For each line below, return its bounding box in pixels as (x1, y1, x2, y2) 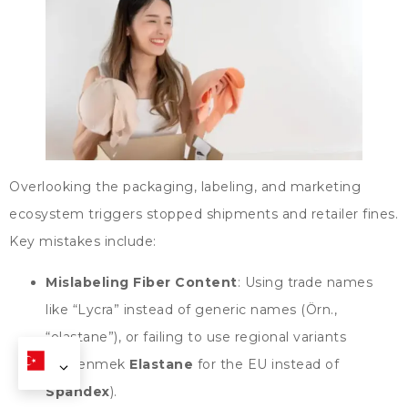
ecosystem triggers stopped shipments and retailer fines (9, 206, 395, 223)
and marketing (260, 178, 361, 196)
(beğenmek (46, 355, 129, 372)
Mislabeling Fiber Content (46, 273, 238, 291)
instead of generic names (123, 301, 297, 318)
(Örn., (296, 301, 337, 318)
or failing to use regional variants (125, 328, 346, 345)
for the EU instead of (197, 355, 339, 372)
